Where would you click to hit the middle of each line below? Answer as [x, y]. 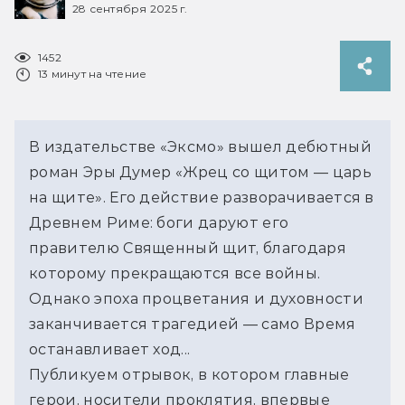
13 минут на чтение [93, 73]
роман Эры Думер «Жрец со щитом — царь [200, 172]
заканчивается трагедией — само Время [193, 324]
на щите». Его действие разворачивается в [202, 197]
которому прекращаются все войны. [175, 273]
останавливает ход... [110, 349]
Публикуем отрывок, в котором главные [189, 374]
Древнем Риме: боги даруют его [159, 222]
